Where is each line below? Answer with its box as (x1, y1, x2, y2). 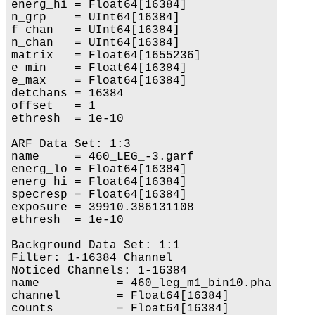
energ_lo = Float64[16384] (11, 162, 187, 176)
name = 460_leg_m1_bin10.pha (11, 276, 271, 290)
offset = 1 (11, 99, 96, 112)
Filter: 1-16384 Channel (11, 251, 173, 264)
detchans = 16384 (11, 86, 124, 100)
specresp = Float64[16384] (11, 188, 187, 201)
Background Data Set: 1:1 (11, 238, 180, 252)
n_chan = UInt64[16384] (11, 36, 180, 49)
